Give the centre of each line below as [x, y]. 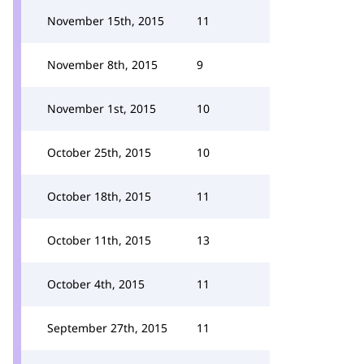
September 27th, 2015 [107, 328]
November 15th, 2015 [106, 21]
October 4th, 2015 [96, 284]
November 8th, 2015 [102, 65]
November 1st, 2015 [102, 108]
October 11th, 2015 [99, 240]
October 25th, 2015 [99, 152]
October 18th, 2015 [99, 196]
